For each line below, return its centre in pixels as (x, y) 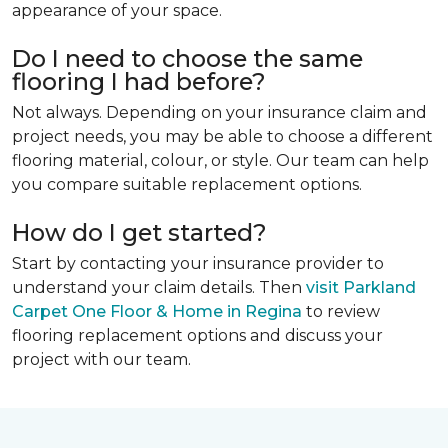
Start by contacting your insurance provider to (198, 264)
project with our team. (101, 360)
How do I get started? (139, 233)
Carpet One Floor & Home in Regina (157, 312)
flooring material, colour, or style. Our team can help (220, 161)
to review (341, 312)
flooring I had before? (139, 82)
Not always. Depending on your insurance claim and (219, 113)
